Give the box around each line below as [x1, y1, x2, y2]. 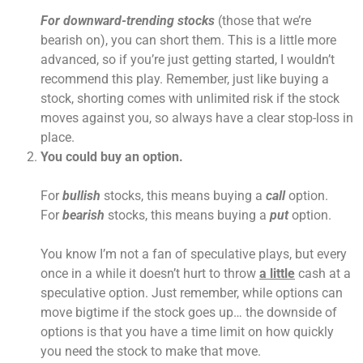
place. [41, 130, 75, 146]
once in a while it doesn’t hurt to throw [41, 266, 259, 282]
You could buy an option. [41, 149, 183, 165]
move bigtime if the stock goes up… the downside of [41, 305, 337, 321]
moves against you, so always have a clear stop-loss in [41, 110, 353, 126]
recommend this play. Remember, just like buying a [41, 71, 329, 88]
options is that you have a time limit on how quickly [41, 324, 334, 340]
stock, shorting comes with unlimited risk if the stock [41, 91, 340, 107]
